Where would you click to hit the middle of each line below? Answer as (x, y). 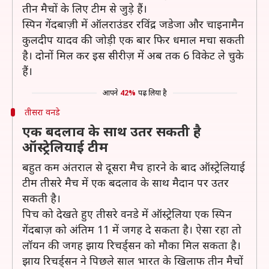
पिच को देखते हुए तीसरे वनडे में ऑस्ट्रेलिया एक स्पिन (127, 214)
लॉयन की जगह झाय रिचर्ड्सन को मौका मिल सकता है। (131, 245)
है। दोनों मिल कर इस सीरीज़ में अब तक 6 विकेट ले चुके (133, 55)
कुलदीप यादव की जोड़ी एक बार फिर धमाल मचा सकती (133, 40)
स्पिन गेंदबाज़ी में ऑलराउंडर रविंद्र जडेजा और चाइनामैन (133, 24)
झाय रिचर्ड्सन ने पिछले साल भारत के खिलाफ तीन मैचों (133, 261)
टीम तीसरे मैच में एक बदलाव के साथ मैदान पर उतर (125, 183)
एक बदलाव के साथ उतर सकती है (112, 131)
